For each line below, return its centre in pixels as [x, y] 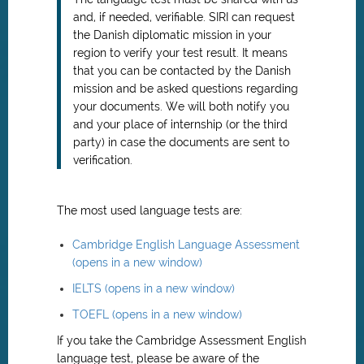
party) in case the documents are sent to [181, 142]
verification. [103, 160]
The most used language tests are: [149, 210]
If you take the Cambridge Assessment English [182, 340]
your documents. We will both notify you [181, 106]
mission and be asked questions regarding [186, 89]
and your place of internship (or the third [180, 124]
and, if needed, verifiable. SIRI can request [184, 17]
